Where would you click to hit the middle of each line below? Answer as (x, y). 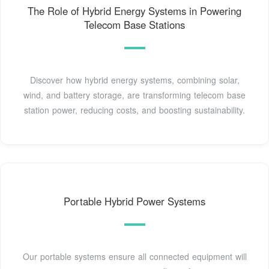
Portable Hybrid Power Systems (134, 201)
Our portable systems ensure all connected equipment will (134, 257)
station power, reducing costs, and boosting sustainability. (134, 110)
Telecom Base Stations (134, 25)
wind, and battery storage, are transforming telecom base (134, 95)
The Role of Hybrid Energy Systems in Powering (134, 11)
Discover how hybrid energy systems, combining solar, (134, 80)
